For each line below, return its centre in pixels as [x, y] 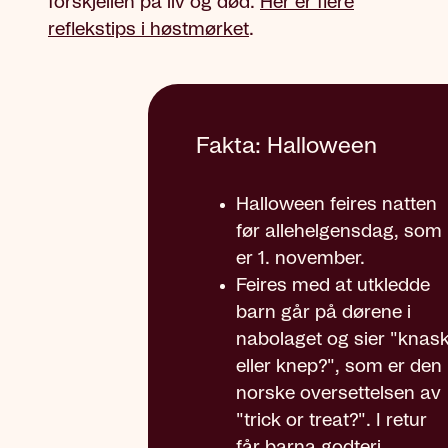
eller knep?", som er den [339, 367]
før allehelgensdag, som [339, 232]
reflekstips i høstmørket [148, 30]
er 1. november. [300, 259]
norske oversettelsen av [338, 394]
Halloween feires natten [336, 205]
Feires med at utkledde [333, 286]
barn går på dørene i [323, 313]
